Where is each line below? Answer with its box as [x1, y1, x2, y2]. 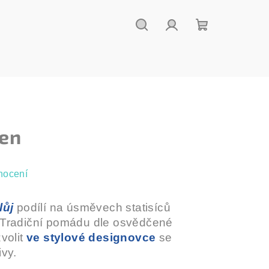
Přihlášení [171, 35, 224, 49]
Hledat [141, 35, 177, 49]
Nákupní [201, 35, 247, 49]
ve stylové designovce [26, 231, 156, 244]
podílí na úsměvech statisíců [13, 201, 171, 214]
